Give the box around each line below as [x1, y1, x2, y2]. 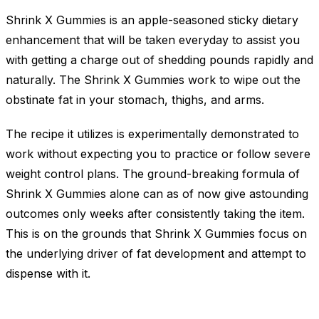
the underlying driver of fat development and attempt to [6, 246, 306, 261]
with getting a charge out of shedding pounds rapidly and [6, 53, 313, 68]
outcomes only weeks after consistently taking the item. [6, 206, 305, 221]
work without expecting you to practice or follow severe [6, 147, 310, 162]
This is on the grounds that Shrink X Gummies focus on [6, 226, 307, 241]
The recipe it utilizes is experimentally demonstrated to [6, 127, 299, 142]
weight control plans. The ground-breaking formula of [6, 167, 300, 182]
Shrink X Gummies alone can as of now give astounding [6, 187, 308, 202]
